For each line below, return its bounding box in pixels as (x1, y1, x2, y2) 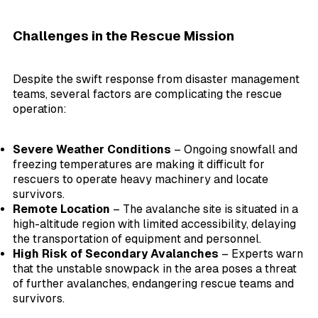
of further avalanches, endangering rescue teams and (13, 277, 294, 291)
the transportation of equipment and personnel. (13, 232, 261, 246)
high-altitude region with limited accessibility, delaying (13, 217, 296, 231)
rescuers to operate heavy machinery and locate (13, 172, 268, 187)
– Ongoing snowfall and (171, 143, 297, 157)
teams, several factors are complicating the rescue (13, 87, 282, 102)
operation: (13, 102, 67, 116)
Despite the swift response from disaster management (13, 72, 300, 87)
